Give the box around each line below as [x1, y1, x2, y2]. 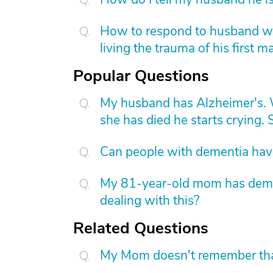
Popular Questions [73, 65, 209, 87]
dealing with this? [100, 192, 199, 209]
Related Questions [73, 218, 208, 239]
